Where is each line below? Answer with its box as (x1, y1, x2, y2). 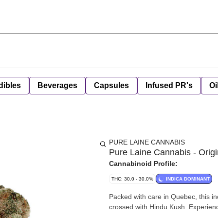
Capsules (94, 81, 129, 90)
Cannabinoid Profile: (109, 160, 178, 167)
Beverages (37, 81, 77, 90)
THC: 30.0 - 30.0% (111, 176, 153, 182)
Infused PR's (145, 81, 193, 90)
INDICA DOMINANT (166, 176, 210, 182)
